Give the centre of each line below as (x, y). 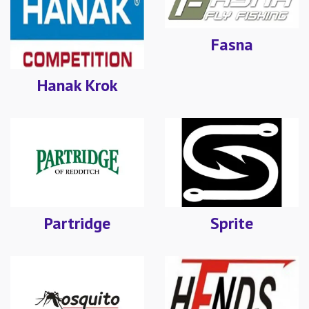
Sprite (232, 223)
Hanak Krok (77, 85)
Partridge (77, 223)
